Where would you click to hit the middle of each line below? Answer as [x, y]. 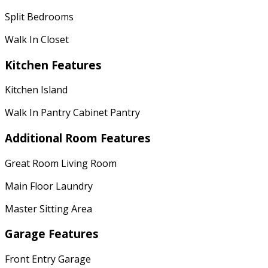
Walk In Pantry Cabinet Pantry [72, 113]
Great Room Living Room [61, 163]
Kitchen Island [36, 90]
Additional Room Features [78, 138]
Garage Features [52, 234]
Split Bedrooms [39, 16]
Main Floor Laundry [49, 186]
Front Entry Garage [48, 259]
